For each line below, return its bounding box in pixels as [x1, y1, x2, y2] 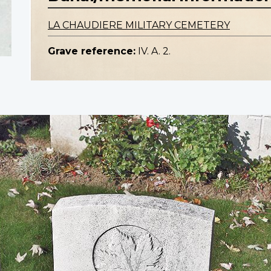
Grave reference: [48, 45, 135, 57]
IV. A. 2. [138, 45, 171, 57]
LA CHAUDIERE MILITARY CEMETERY [48, 19, 230, 31]
